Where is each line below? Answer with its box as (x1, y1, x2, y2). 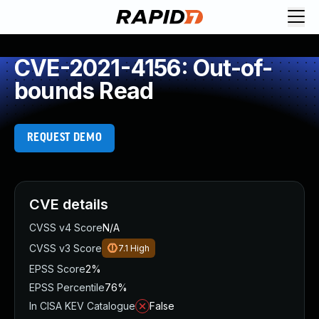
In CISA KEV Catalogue (29, 300, 135, 312)
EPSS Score (29, 263, 85, 275)
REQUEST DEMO (26, 132, 103, 144)
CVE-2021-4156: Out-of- (14, 54, 273, 82)
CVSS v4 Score (29, 221, 103, 234)
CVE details (29, 196, 108, 213)
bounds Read (14, 77, 154, 105)
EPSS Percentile (29, 281, 105, 293)
